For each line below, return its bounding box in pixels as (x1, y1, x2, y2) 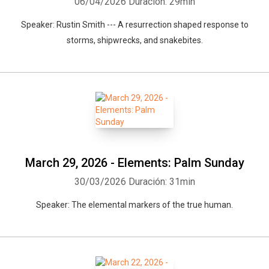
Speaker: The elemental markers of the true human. (36, 200, 233, 210)
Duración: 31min (128, 176, 195, 187)
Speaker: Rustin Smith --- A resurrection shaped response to (20, 20, 249, 29)
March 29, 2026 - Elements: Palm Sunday (25, 156, 244, 170)
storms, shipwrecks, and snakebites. (66, 35, 203, 45)
